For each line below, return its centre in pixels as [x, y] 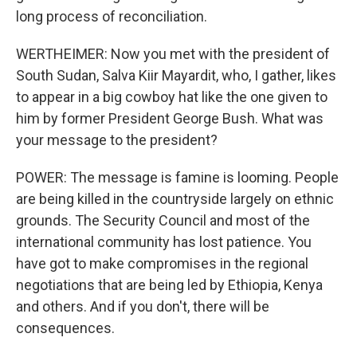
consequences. [65, 328]
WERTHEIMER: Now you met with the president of [173, 54]
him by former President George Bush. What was [170, 118]
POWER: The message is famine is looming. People [177, 177]
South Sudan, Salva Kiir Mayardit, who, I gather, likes [176, 75]
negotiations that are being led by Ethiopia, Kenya [169, 285]
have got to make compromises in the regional [162, 263]
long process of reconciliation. [112, 16]
